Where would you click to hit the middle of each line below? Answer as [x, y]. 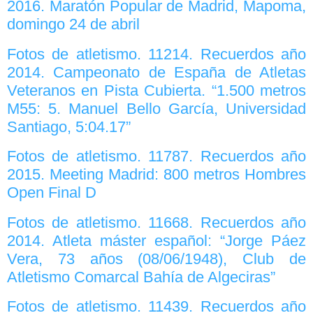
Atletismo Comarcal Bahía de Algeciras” [141, 277]
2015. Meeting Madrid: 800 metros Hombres [156, 175]
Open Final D [52, 193]
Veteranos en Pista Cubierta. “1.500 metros [156, 90]
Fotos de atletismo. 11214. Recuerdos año [156, 54]
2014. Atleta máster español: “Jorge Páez [156, 240]
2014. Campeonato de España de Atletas [156, 72]
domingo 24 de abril [73, 24]
